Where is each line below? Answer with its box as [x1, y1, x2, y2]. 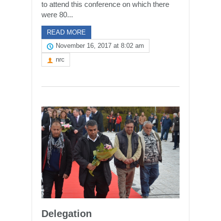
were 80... [41, 10, 73, 19]
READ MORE [47, 29, 86, 36]
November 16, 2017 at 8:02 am [56, 42, 144, 49]
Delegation [41, 208, 92, 219]
